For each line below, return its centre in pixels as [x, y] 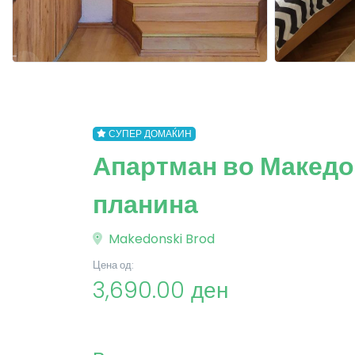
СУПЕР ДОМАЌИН [150, 134]
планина [145, 204]
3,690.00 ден [160, 290]
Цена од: [113, 265]
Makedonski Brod [160, 239]
